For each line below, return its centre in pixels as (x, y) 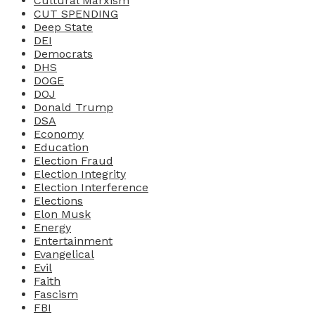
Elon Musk (62, 214)
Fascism (56, 294)
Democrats (63, 53)
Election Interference (91, 187)
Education (61, 147)
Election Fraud (73, 160)
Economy (59, 134)
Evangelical (64, 254)
